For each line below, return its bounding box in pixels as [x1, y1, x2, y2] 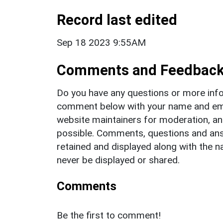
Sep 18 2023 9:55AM [57, 36, 146, 48]
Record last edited [57, 11, 177, 28]
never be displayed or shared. [57, 154, 180, 166]
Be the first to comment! [57, 209, 161, 221]
